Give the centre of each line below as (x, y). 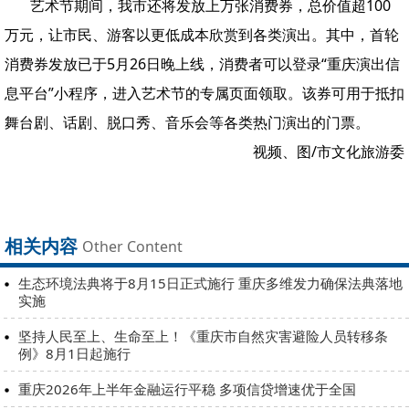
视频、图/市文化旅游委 (329, 151)
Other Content (132, 246)
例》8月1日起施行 (74, 353)
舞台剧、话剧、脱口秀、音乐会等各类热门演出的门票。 (187, 122)
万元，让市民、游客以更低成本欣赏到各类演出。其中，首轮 (202, 34)
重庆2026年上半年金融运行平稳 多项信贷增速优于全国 (187, 388)
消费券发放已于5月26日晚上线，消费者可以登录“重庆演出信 (202, 63)
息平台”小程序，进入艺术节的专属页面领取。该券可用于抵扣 (204, 93)
